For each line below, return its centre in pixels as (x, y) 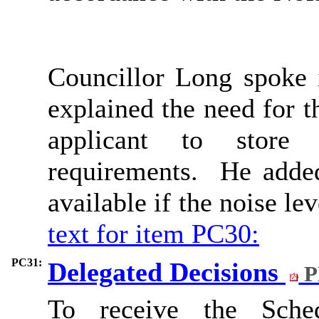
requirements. (123, 171)
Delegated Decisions (167, 272)
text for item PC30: (153, 233)
